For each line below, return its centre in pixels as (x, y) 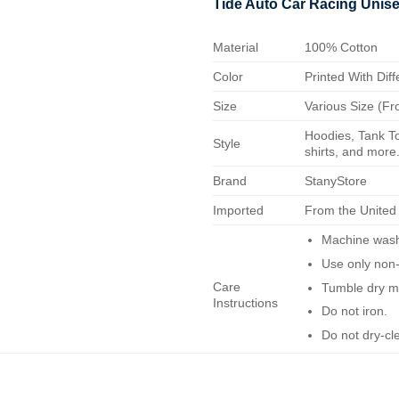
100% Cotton (342, 48)
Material (236, 48)
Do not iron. (354, 311)
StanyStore (336, 181)
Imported (238, 211)
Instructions (245, 303)
